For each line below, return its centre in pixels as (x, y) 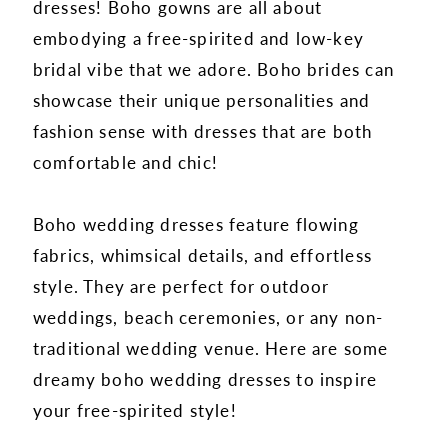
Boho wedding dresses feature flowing (195, 223)
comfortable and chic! (128, 161)
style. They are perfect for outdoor (181, 285)
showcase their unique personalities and (201, 99)
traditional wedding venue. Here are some (210, 347)
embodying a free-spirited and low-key (198, 37)
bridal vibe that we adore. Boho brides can (213, 68)
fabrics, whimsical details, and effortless (202, 254)
